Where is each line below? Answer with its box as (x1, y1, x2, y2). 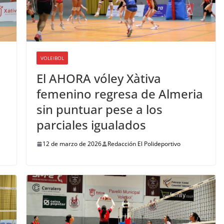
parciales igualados (36, 116, 146, 133)
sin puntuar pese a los (36, 101, 162, 118)
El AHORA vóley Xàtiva (36, 70, 161, 87)
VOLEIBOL (40, 54, 64, 62)
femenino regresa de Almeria (36, 85, 203, 102)
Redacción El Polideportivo (107, 139, 180, 148)
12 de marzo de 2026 (42, 139, 101, 148)
